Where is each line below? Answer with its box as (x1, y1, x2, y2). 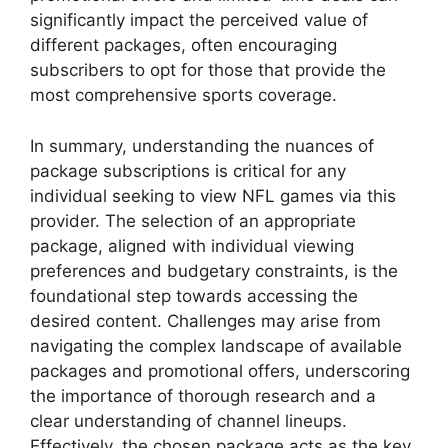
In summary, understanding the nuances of (30, 135, 374, 156)
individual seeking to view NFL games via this (30, 185, 396, 206)
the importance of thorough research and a (30, 385, 376, 406)
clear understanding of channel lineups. (30, 410, 347, 431)
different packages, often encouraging (30, 35, 337, 56)
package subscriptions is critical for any (30, 160, 346, 181)
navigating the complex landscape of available (30, 335, 402, 356)
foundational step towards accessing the (30, 285, 358, 306)
